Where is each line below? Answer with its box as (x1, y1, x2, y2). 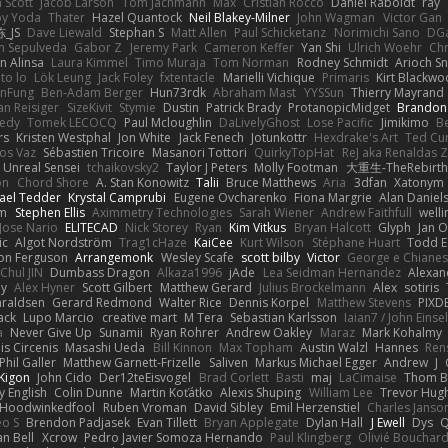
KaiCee (194, 233, 234, 251)
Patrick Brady (206, 98, 282, 116)
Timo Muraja (135, 53, 207, 71)
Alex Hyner (14, 278, 76, 296)
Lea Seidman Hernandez (262, 263, 401, 281)
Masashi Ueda (65, 338, 146, 356)
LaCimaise (339, 368, 398, 386)
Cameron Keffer (203, 38, 294, 56)
